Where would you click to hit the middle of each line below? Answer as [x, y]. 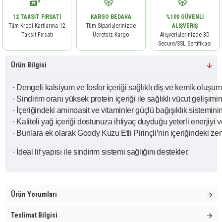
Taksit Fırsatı [37, 35]
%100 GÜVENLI [185, 17]
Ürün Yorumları [34, 194]
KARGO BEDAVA [111, 17]
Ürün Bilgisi [29, 65]
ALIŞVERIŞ [185, 26]
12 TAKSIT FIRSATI [37, 17]
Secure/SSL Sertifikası [185, 44]
